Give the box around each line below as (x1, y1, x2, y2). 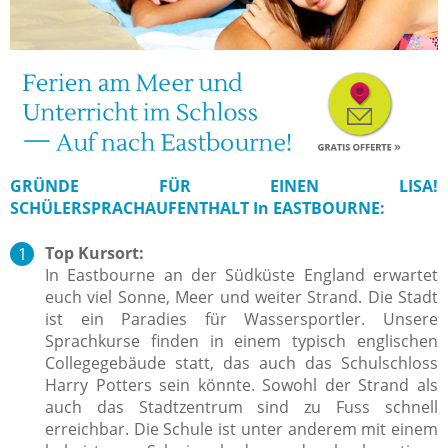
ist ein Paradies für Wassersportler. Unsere (45, 307, 438, 330)
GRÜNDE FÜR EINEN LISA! (10, 174, 438, 197)
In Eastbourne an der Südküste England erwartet (45, 263, 438, 286)
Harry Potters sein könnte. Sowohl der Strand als (45, 373, 438, 396)
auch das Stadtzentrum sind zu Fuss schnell (45, 395, 438, 418)
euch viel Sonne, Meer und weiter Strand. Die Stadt (45, 285, 438, 308)
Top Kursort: (45, 241, 144, 264)
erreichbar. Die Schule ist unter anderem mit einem (45, 417, 438, 440)
